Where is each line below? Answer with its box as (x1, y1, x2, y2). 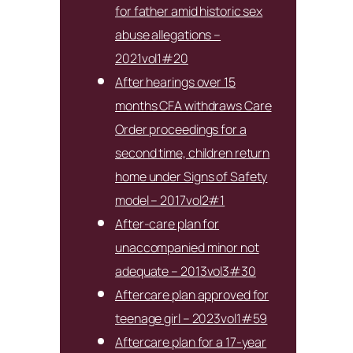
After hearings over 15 (115, 72, 236, 91)
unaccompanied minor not (115, 238, 259, 256)
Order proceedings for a (115, 120, 247, 138)
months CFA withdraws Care (115, 96, 272, 114)
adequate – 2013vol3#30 (115, 262, 256, 280)
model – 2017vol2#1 (115, 191, 225, 209)
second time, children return (115, 143, 270, 162)
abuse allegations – (115, 25, 221, 43)
